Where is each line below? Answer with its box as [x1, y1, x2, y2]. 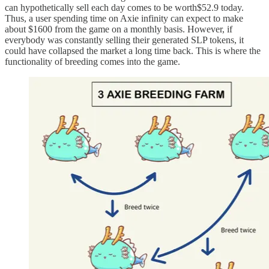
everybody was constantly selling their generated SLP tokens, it [5, 35, 244, 46]
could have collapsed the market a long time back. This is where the [5, 46, 261, 56]
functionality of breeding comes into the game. [5, 56, 180, 67]
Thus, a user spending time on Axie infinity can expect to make [5, 13, 243, 24]
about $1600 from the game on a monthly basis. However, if [5, 24, 232, 35]
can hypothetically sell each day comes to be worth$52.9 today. [5, 2, 244, 13]
